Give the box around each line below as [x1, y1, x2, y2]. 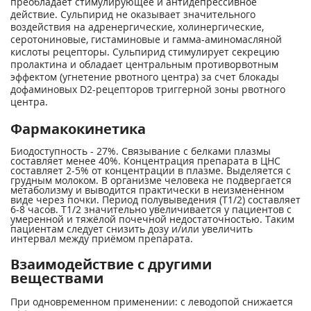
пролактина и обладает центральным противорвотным [10, 58, 278, 71]
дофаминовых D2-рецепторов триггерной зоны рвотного [10, 83, 285, 96]
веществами [10, 269, 103, 287]
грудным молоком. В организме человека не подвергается [10, 174, 292, 187]
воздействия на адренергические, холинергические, [10, 20, 264, 33]
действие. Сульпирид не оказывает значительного [10, 8, 255, 21]
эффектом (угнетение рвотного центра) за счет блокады [10, 70, 279, 83]
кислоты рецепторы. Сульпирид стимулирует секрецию [10, 45, 280, 58]
